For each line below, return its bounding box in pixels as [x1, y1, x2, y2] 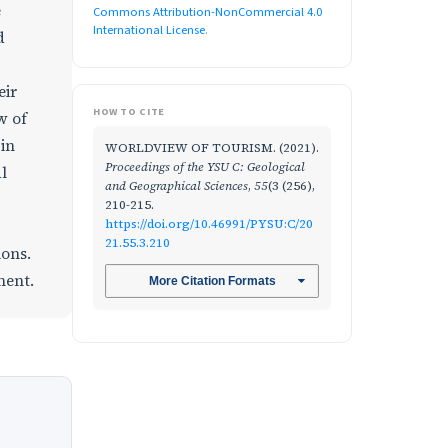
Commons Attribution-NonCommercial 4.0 [93, 3, 322, 21]
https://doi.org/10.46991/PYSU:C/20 [105, 215, 313, 232]
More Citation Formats [148, 274, 276, 289]
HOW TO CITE [93, 104, 165, 119]
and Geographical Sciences [105, 177, 248, 194]
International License [93, 21, 205, 39]
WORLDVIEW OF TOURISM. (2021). [105, 139, 319, 156]
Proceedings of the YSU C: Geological [105, 158, 305, 175]
